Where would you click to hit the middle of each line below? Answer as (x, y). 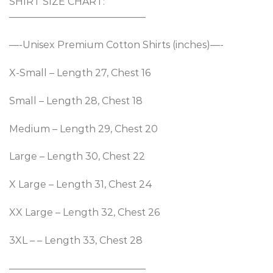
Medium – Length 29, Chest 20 (83, 129)
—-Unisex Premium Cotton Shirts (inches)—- (116, 45)
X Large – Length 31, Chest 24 (81, 185)
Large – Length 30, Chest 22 (77, 157)
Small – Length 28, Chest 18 (76, 101)
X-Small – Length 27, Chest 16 (80, 73)
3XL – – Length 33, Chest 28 (76, 240)
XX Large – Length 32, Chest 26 (84, 213)
